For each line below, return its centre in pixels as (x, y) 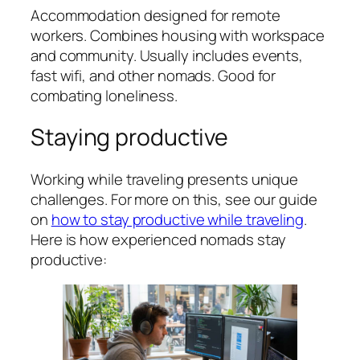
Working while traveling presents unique (165, 179)
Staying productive (130, 137)
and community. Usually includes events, (167, 55)
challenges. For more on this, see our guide (174, 199)
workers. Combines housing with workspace (178, 35)
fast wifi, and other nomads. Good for (153, 75)
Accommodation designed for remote (155, 15)
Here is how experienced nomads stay (158, 239)
